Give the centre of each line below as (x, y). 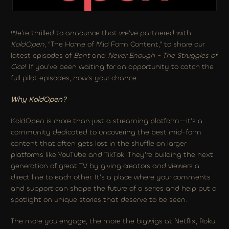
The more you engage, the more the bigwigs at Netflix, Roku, (114, 221)
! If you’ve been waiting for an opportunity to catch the (119, 67)
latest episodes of (42, 55)
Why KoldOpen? (39, 99)
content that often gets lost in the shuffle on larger (98, 143)
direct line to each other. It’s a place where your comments (111, 177)
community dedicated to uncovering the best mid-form (106, 132)
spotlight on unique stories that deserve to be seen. (99, 200)
